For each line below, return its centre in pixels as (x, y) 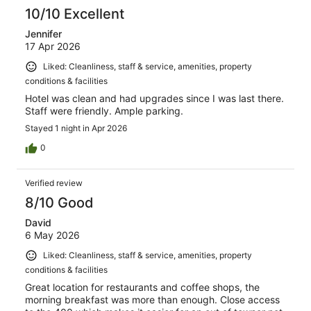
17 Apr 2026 (53, 47)
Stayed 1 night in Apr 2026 (76, 128)
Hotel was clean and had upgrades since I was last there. (154, 99)
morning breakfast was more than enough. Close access (152, 299)
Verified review (54, 183)
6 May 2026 (52, 235)
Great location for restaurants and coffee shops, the (142, 287)
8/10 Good (59, 203)
